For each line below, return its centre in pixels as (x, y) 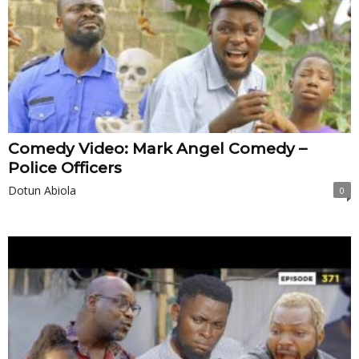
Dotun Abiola (42, 190)
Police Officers (65, 167)
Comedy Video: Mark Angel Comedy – (157, 148)
